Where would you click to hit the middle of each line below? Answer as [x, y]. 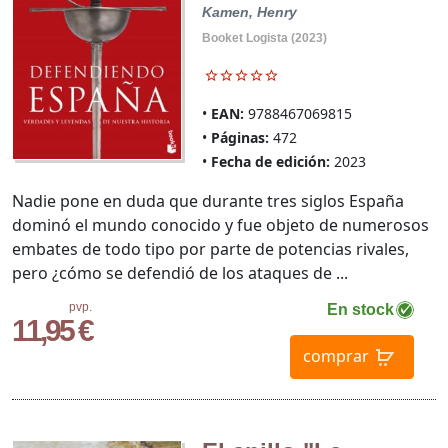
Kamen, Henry [249, 12]
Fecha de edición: [270, 162]
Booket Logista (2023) [264, 38]
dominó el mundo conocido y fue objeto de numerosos [220, 225]
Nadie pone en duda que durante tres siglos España [208, 201]
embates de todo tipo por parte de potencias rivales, [210, 249]
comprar [335, 355]
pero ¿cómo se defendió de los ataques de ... [180, 273]
